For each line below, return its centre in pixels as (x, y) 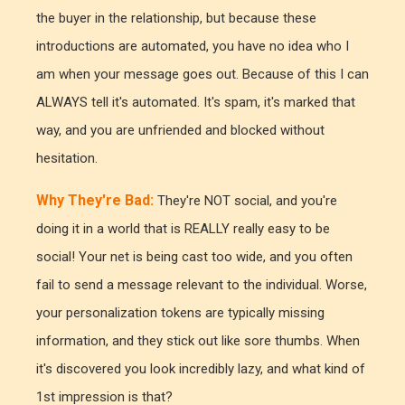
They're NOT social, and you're (245, 200)
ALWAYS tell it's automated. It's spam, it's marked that (196, 102)
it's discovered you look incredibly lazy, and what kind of (201, 368)
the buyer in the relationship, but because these (176, 18)
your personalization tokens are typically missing (180, 312)
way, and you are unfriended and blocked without (180, 130)
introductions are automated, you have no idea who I (193, 46)
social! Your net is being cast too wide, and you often (194, 256)
